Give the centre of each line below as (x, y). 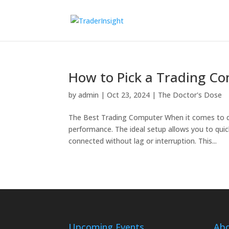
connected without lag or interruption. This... (143, 141)
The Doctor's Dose (190, 95)
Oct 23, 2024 (129, 95)
